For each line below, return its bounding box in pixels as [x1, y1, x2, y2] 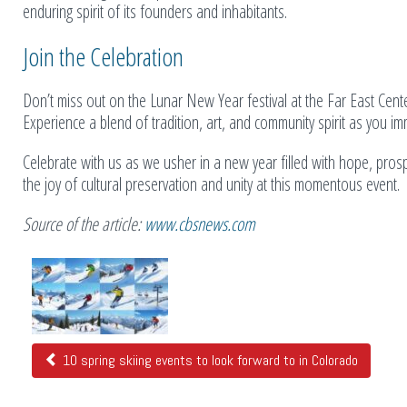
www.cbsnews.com [144, 211, 255, 236]
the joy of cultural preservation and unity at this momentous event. [23, 171, 400, 196]
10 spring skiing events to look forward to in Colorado [59, 350, 358, 370]
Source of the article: [23, 211, 144, 236]
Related [22, 250, 83, 285]
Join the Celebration [23, 38, 184, 74]
